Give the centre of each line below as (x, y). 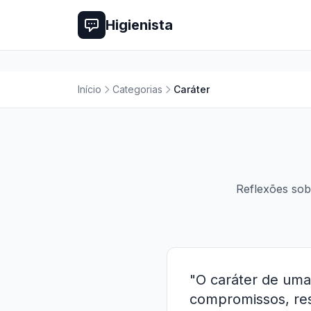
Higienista (139, 25)
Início (90, 89)
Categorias (137, 89)
